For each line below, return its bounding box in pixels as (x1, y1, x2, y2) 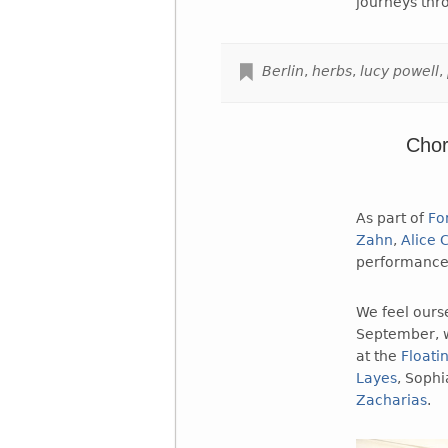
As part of (356, 209, 429, 226)
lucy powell (359, 62, 439, 79)
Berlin (261, 62, 304, 79)
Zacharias (356, 391, 428, 408)
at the (356, 347, 402, 364)
